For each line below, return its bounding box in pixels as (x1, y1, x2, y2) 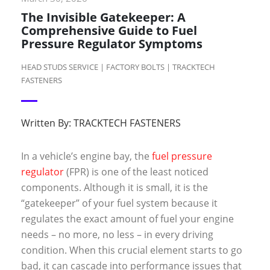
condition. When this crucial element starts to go (21, 243, 242, 257)
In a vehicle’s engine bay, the (21, 149, 152, 163)
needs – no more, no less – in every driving (21, 227, 213, 241)
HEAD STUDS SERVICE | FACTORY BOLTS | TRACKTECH (21, 61, 215, 72)
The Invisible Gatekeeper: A (21, 8, 186, 25)
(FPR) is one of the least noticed (64, 165, 209, 178)
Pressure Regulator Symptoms (21, 35, 202, 52)
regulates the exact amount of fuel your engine (21, 212, 234, 225)
